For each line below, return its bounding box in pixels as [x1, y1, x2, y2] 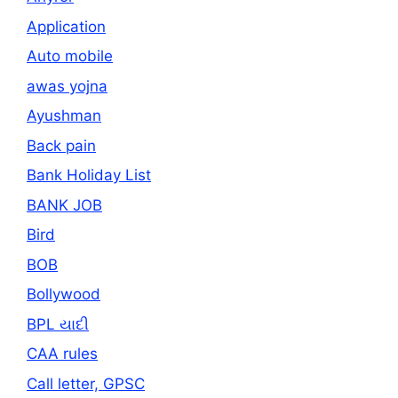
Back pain [27, 136, 96, 155]
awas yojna [27, 76, 107, 95]
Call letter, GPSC [27, 374, 145, 393]
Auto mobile [27, 47, 113, 66]
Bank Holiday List [27, 166, 151, 185]
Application [27, 17, 106, 36]
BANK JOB [27, 195, 102, 214]
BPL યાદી [27, 314, 89, 333]
